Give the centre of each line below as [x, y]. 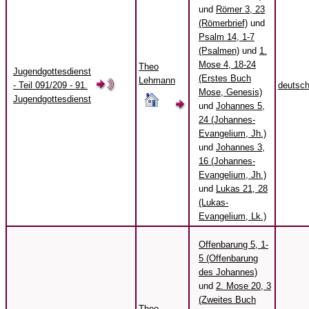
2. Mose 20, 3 [243, 286]
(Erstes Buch [225, 79]
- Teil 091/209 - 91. [50, 86]
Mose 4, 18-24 [227, 65]
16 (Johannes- [227, 161]
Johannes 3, [240, 148]
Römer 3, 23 [240, 10]
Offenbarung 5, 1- [233, 245]
